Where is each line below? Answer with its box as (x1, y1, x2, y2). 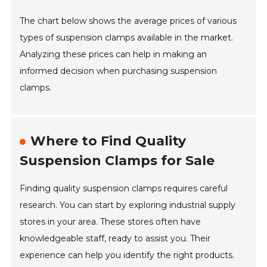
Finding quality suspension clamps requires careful (20, 183, 228, 194)
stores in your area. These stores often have (20, 216, 201, 228)
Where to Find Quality (30, 133, 187, 150)
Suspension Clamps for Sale (20, 153, 215, 169)
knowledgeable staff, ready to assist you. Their (20, 233, 211, 244)
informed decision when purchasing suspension (20, 66, 218, 77)
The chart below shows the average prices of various (20, 15, 237, 27)
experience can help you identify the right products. (20, 250, 235, 261)
